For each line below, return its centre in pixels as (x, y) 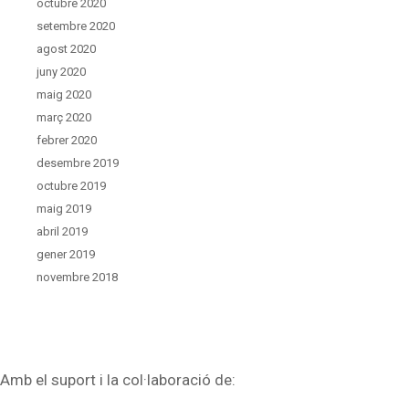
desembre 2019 (78, 163)
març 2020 (64, 117)
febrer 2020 (67, 140)
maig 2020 (64, 94)
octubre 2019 (71, 185)
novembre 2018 (77, 277)
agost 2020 (66, 48)
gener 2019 (66, 254)
